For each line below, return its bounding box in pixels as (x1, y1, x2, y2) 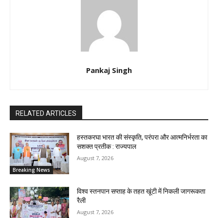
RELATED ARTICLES (16, 109, 76, 117)
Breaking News (13, 166, 50, 174)
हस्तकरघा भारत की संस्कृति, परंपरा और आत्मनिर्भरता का (77, 133, 208, 141)
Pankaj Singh (86, 65, 132, 75)
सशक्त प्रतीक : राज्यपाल (77, 142, 137, 150)
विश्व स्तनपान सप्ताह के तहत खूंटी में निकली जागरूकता (77, 187, 206, 196)
